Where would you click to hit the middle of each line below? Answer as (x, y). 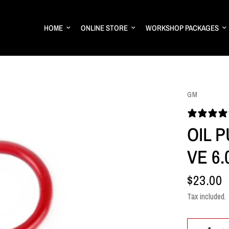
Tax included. (207, 197)
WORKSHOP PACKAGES (182, 28)
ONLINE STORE (105, 28)
